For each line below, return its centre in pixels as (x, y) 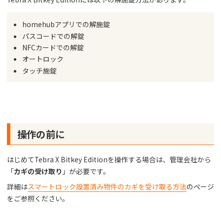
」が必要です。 (86, 171)
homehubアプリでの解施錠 (66, 24)
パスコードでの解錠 (54, 36)
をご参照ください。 (38, 198)
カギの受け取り (38, 171)
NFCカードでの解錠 (53, 47)
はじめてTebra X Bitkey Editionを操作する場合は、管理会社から (109, 159)
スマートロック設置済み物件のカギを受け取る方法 (107, 186)
